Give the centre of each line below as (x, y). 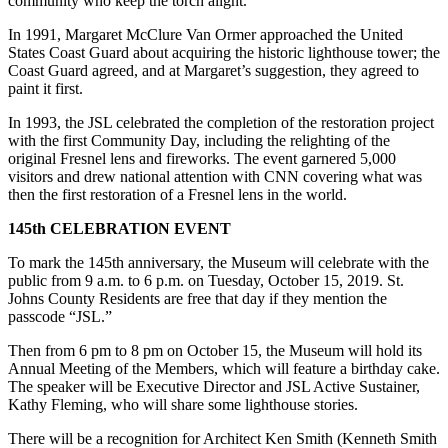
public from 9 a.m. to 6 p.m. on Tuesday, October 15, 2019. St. (206, 281)
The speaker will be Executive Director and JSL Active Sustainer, (214, 387)
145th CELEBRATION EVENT (119, 229)
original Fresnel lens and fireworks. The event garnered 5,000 (202, 159)
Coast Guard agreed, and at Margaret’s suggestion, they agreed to (213, 71)
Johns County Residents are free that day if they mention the (197, 299)
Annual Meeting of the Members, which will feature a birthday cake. (224, 369)
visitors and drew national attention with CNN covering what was (215, 177)
